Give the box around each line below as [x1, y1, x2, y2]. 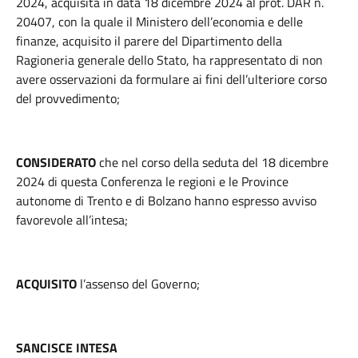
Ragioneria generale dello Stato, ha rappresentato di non [16, 50, 323, 70]
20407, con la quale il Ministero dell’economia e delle [16, 12, 303, 31]
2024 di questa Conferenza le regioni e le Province [16, 172, 288, 191]
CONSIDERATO [16, 153, 99, 172]
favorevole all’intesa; [16, 210, 128, 229]
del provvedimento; [16, 89, 120, 108]
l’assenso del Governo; [80, 274, 200, 293]
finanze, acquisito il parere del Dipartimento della [16, 31, 282, 50]
